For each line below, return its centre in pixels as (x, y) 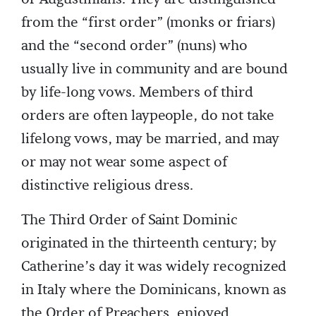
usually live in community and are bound (154, 69)
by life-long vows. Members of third (137, 93)
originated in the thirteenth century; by (149, 244)
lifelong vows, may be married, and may (150, 139)
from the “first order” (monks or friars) (148, 23)
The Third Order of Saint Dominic (129, 220)
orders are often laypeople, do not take (148, 116)
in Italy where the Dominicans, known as (154, 290)
